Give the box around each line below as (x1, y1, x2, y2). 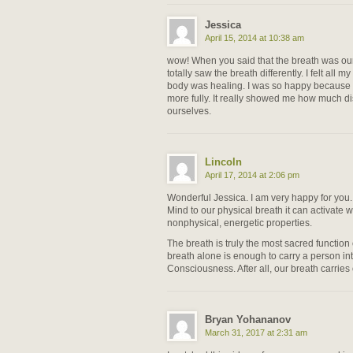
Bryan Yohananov (205, 313, 291, 325)
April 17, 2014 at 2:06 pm (205, 169, 299, 180)
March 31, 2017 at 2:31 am (205, 327, 307, 337)
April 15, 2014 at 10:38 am (205, 32, 304, 43)
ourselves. (167, 105, 211, 117)
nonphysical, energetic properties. (167, 217, 312, 229)
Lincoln (205, 155, 242, 168)
